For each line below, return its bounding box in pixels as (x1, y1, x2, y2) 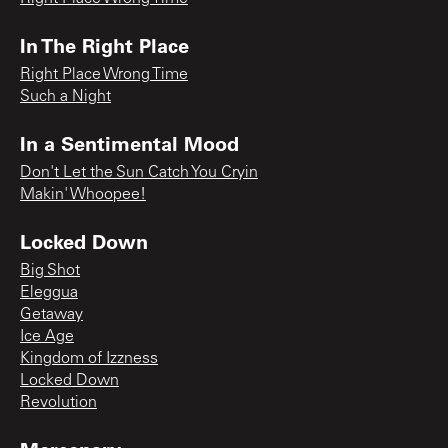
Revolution (20, 394, 97, 411)
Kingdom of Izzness (20, 350, 158, 367)
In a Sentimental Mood (20, 129, 239, 156)
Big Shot (20, 262, 80, 279)
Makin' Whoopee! (20, 186, 146, 203)
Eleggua (20, 284, 78, 301)
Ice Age (20, 328, 74, 345)
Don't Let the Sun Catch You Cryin (20, 164, 258, 181)
